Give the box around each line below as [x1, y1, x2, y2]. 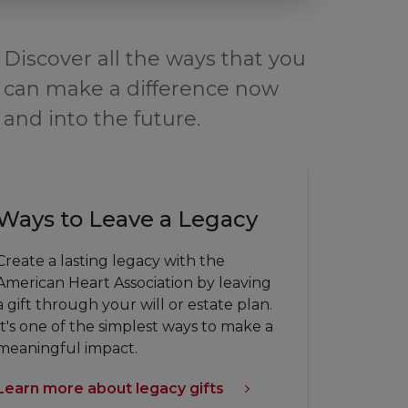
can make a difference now [3, 76, 279, 102]
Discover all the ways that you [3, 46, 306, 72]
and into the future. [3, 107, 200, 132]
